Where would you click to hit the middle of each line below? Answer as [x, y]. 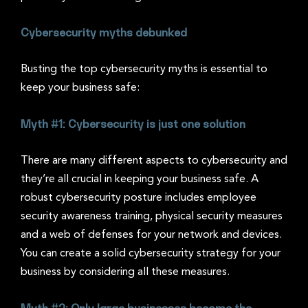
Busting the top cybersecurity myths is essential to [144, 69]
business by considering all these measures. [125, 272]
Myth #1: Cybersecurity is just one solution [133, 123]
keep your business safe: [80, 88]
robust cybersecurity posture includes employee [139, 198]
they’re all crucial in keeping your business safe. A [140, 179]
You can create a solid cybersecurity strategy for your [151, 253]
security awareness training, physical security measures [152, 216]
